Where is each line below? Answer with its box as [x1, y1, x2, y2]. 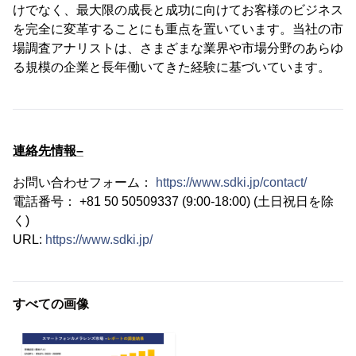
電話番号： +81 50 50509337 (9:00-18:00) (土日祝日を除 [13, 195, 334, 209]
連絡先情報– [13, 144, 83, 158]
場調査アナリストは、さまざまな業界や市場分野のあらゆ [13, 41, 343, 56]
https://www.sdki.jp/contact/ [156, 176, 307, 190]
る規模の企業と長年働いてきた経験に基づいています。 [13, 60, 331, 75]
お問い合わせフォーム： [13, 176, 156, 190]
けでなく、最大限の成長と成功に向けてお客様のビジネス [13, 3, 343, 17]
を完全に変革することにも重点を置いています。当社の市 [13, 22, 343, 37]
